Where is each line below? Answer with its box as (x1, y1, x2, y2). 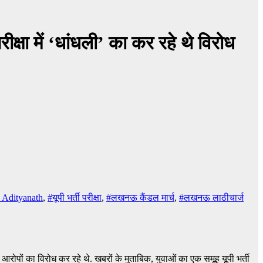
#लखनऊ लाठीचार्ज (179, 193, 244, 203)
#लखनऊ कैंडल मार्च (106, 193, 174, 203)
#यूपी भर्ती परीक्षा (48, 193, 102, 203)
